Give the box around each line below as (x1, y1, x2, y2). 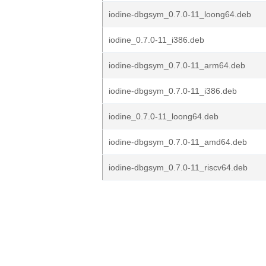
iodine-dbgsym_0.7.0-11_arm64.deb (109, 61, 245, 70)
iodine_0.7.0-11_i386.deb (109, 35, 204, 45)
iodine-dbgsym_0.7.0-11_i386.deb (109, 86, 237, 96)
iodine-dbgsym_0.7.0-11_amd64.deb (109, 137, 247, 147)
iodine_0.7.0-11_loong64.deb (109, 112, 218, 121)
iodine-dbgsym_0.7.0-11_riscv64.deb (109, 163, 248, 172)
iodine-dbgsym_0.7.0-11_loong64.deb (109, 9, 251, 19)
